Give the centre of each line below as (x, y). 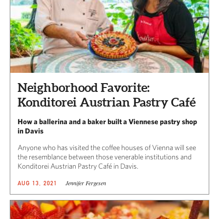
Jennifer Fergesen (86, 183)
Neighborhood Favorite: (84, 88)
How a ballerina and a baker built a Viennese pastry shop (107, 122)
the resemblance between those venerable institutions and (105, 157)
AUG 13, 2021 (38, 183)
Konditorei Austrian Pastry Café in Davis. (78, 166)
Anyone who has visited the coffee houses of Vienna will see (107, 148)
